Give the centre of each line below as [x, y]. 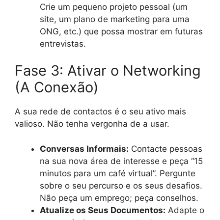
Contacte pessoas [165, 149]
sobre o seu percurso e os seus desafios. [121, 185]
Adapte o [185, 210]
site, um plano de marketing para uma [115, 19]
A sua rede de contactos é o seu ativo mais [100, 111]
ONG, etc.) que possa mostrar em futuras [121, 31]
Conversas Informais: [84, 149]
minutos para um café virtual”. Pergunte [118, 173]
